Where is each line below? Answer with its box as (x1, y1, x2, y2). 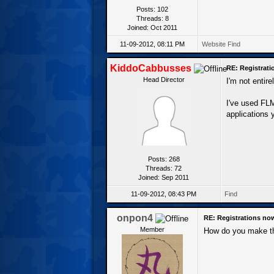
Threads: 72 (146, 164, 182, 172)
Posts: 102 (136, 5, 168, 13)
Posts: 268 (147, 155, 180, 163)
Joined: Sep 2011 (138, 173, 189, 181)
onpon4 (116, 212, 153, 223)
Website (202, 40, 226, 48)
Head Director (143, 75, 185, 83)
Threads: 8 (136, 14, 169, 22)
